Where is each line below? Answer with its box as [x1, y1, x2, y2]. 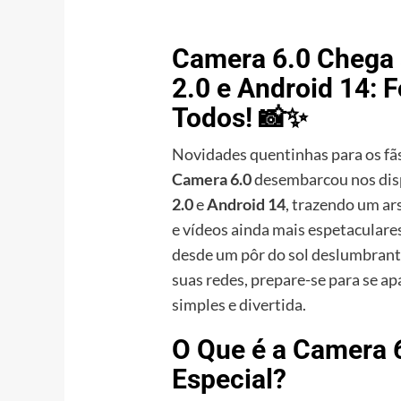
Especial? [172, 363, 287, 395]
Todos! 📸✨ [172, 102, 309, 133]
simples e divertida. [172, 294, 307, 314]
